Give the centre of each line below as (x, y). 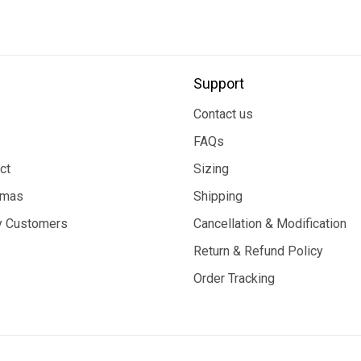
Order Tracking (234, 278)
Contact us (223, 114)
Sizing (211, 169)
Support (219, 83)
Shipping (218, 196)
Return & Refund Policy (258, 251)
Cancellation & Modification (270, 224)
